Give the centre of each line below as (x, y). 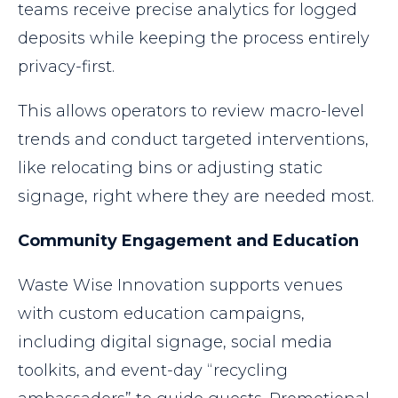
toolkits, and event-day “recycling (153, 371)
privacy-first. (66, 67)
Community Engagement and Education (188, 241)
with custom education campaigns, (161, 314)
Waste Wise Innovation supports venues (180, 286)
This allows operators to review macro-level (191, 111)
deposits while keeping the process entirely (194, 39)
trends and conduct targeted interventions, (193, 140)
